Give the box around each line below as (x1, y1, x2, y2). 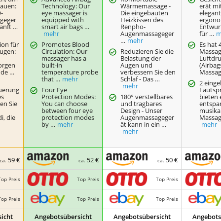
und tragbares (120, 99, 162, 108)
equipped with (41, 15, 84, 24)
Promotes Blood (41, 39, 90, 49)
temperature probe (41, 67, 99, 76)
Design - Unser (120, 106, 163, 115)
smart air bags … (41, 22, 90, 31)
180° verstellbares (120, 92, 173, 101)
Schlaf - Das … (120, 74, 160, 83)
